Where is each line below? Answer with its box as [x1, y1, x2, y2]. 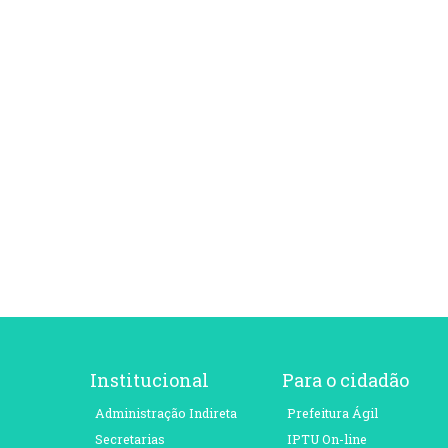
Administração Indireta [94, 405, 237, 422]
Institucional [89, 368, 209, 393]
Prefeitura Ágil [286, 405, 378, 422]
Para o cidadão [281, 368, 409, 393]
